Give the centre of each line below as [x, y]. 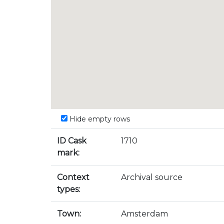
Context [73, 177]
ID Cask [72, 141]
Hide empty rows [99, 119]
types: [68, 189]
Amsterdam [144, 214]
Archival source [152, 177]
